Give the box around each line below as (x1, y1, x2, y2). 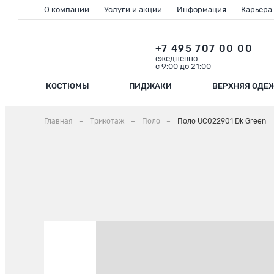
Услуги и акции (104, 5, 162, 14)
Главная (44, 117, 73, 126)
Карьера (241, 5, 272, 14)
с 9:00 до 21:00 (155, 61, 211, 71)
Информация (177, 5, 226, 14)
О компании (44, 5, 89, 14)
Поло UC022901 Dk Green (177, 117, 266, 126)
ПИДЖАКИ (129, 81, 172, 91)
